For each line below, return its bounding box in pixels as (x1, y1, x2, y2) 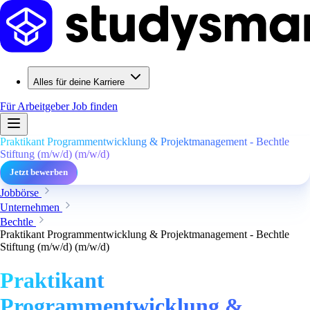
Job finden (72, 100, 118, 112)
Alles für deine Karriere (33, 77, 125, 87)
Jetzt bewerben (10, 167, 68, 177)
